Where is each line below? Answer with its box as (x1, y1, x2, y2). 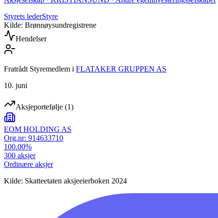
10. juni (4, 81, 27, 90)
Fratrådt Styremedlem (4, 65, 70, 73)
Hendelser (16, 35, 47, 43)
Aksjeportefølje (16, 103, 63, 111)
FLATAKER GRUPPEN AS (76, 65, 166, 73)
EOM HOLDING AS (4, 125, 72, 134)
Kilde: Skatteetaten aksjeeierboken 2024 (4, 177, 127, 185)
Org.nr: (4, 134, 28, 143)
